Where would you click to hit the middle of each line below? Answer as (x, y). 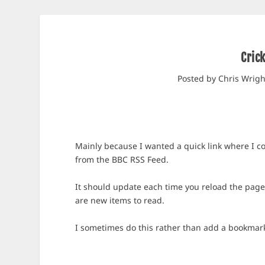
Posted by (198, 78)
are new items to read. (120, 200)
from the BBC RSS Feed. (122, 159)
